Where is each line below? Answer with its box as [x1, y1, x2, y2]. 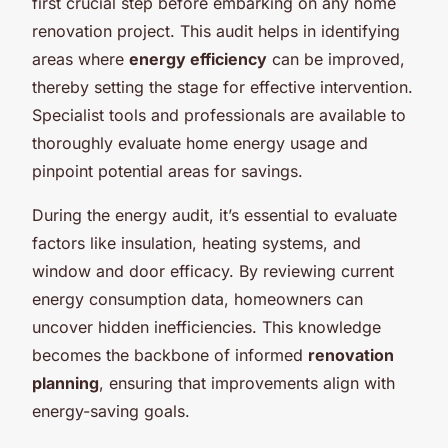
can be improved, [267, 48, 405, 69]
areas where [32, 48, 129, 69]
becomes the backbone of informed [32, 344, 308, 365]
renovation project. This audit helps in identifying [32, 20, 400, 41]
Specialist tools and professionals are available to [32, 104, 406, 125]
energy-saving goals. [32, 400, 190, 421]
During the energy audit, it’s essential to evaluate [32, 204, 397, 225]
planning [32, 372, 99, 393]
